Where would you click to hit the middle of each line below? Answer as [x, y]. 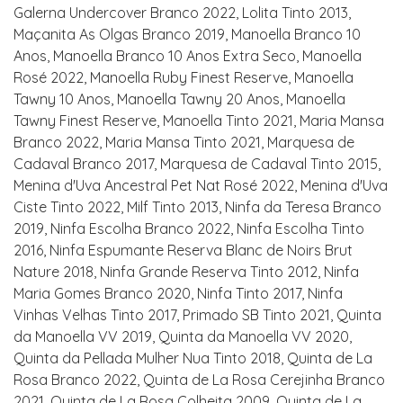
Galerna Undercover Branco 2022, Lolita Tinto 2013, [182, 13]
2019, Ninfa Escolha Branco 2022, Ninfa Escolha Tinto [189, 228]
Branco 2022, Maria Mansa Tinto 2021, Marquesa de [184, 142]
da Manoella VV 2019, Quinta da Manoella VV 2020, [183, 336]
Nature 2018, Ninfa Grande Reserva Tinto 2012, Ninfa [186, 272]
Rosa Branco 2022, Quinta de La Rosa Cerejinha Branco [199, 380]
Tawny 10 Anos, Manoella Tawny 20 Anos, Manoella [179, 99]
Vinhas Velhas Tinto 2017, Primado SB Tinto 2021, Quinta [197, 315]
